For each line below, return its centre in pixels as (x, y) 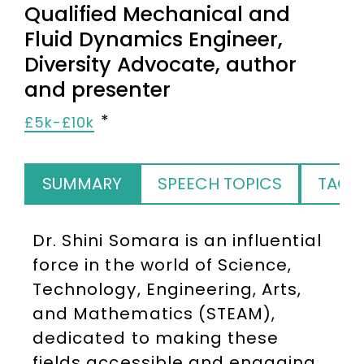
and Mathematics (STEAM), (154, 314)
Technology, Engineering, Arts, (167, 289)
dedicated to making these (156, 338)
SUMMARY (82, 184)
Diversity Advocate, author (160, 65)
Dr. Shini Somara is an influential (177, 240)
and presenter (97, 90)
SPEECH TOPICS (220, 184)
